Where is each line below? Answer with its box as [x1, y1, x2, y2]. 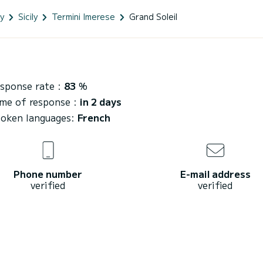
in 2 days [80, 94, 122, 109]
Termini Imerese [52, 10, 115, 22]
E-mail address [180, 166, 251, 181]
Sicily [18, 10, 38, 22]
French [77, 110, 110, 124]
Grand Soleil [129, 10, 177, 22]
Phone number [14, 166, 82, 181]
